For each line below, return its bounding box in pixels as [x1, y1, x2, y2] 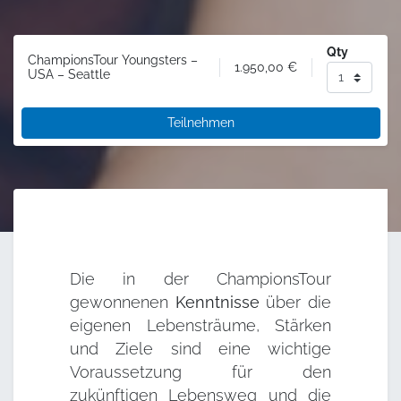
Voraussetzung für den [70, 363, 331, 381]
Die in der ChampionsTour [70, 269, 331, 288]
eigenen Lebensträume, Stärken [70, 316, 331, 335]
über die [266, 293, 332, 311]
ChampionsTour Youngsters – [28, 53, 198, 68]
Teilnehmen [167, 115, 235, 130]
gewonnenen [70, 293, 175, 311]
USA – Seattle [28, 67, 110, 82]
